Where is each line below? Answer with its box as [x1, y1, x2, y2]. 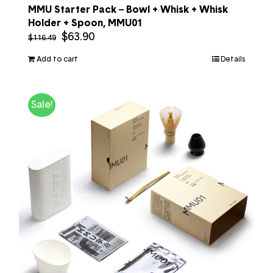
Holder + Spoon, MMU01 [28, 18, 143, 28]
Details [221, 55, 245, 63]
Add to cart [37, 55, 78, 63]
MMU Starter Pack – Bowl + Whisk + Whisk [28, 4, 228, 15]
